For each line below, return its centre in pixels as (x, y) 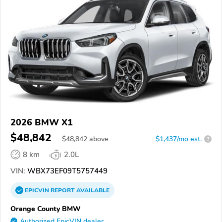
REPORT (63, 190)
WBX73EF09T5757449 (66, 171)
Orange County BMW (46, 208)
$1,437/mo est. (179, 139)
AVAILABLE (92, 190)
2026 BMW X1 (42, 122)
